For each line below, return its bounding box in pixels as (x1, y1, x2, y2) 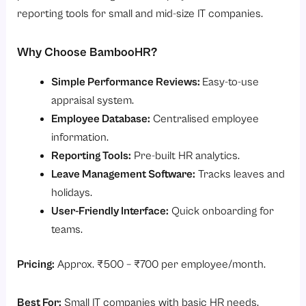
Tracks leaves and (195, 167, 285, 181)
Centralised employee (150, 112, 259, 126)
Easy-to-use (201, 75, 259, 89)
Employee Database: (51, 112, 150, 126)
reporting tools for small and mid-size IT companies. (17, 7, 264, 20)
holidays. (51, 186, 92, 199)
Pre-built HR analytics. (130, 149, 240, 163)
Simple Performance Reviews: (51, 75, 202, 89)
